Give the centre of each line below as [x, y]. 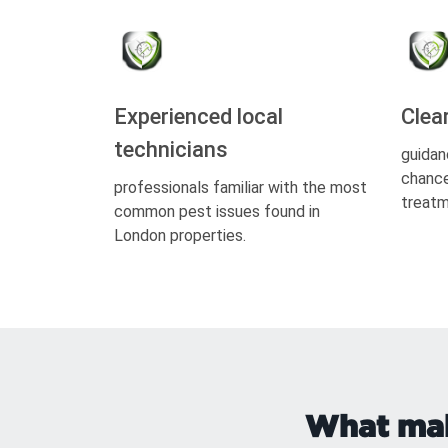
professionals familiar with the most [240, 187]
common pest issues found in [217, 211]
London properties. [180, 235]
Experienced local [198, 116]
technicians [171, 149]
